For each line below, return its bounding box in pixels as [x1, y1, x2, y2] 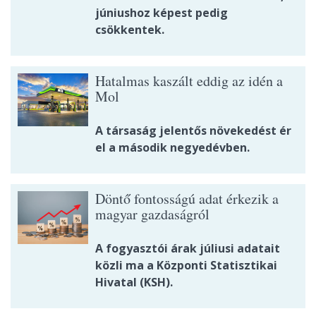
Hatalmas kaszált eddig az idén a [95, 71, 283, 91]
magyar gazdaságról [95, 205, 209, 224]
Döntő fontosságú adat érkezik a [95, 189, 279, 209]
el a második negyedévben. [95, 140, 250, 156]
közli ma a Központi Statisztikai [95, 257, 277, 274]
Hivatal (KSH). [95, 274, 173, 291]
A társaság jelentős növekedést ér [95, 123, 291, 139]
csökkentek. [95, 22, 164, 38]
